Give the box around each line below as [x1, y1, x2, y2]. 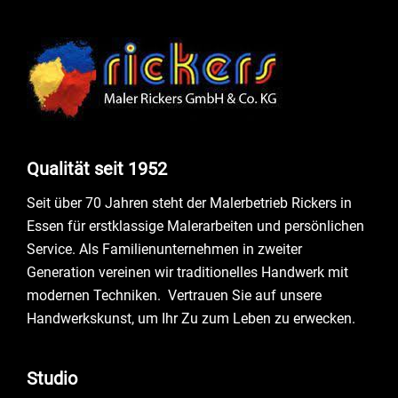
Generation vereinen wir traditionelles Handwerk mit [27, 263, 348, 281]
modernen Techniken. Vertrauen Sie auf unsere [27, 286, 322, 304]
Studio [27, 367, 77, 389]
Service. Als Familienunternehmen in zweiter [27, 240, 302, 258]
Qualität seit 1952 [27, 157, 167, 179]
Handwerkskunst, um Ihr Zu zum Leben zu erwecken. [27, 309, 355, 327]
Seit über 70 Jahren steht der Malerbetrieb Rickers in [27, 194, 352, 211]
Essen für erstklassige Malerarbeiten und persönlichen [27, 217, 364, 235]
